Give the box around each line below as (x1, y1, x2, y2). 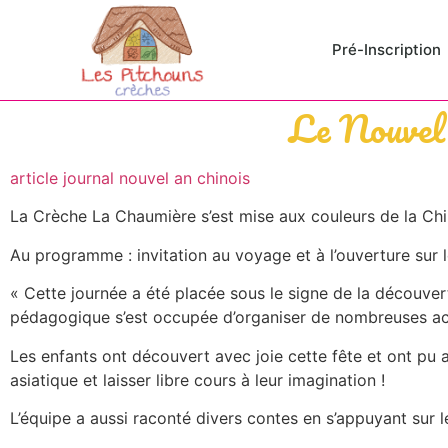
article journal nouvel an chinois (10, 168, 250, 188)
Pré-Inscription (332, 40, 441, 59)
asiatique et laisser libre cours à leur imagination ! (10, 369, 385, 390)
